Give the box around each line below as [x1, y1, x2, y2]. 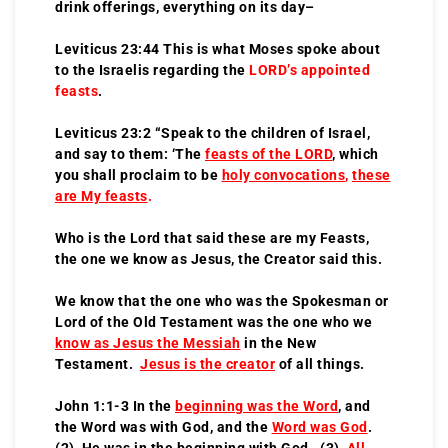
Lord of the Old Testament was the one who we [55, 313, 372, 330]
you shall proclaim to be [55, 166, 222, 183]
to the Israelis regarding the [55, 61, 249, 78]
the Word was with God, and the [55, 418, 272, 435]
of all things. [278, 355, 365, 372]
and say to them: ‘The [55, 145, 205, 162]
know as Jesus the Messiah [55, 334, 241, 351]
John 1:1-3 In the [55, 397, 175, 414]
